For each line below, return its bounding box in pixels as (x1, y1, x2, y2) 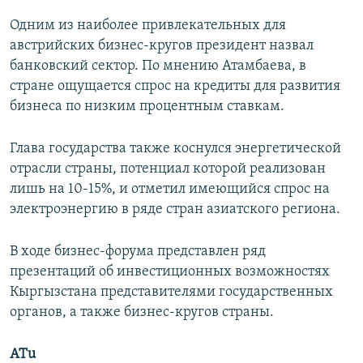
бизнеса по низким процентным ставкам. (10, 98, 284, 114)
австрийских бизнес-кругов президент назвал (10, 37, 314, 53)
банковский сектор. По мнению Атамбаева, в (10, 58, 306, 74)
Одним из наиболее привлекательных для (10, 17, 286, 33)
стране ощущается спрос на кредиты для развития (10, 78, 340, 94)
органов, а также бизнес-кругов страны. (10, 304, 274, 320)
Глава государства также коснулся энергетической (10, 140, 341, 156)
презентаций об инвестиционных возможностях (10, 263, 330, 280)
